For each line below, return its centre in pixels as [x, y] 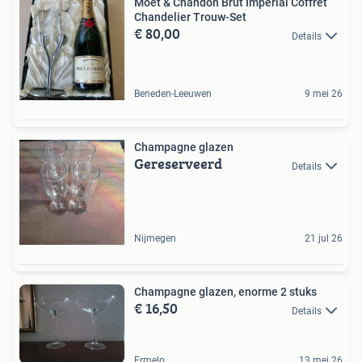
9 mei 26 [324, 94]
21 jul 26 [324, 239]
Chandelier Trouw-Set [190, 17]
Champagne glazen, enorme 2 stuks [225, 292]
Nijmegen [155, 239]
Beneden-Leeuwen [173, 94]
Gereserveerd [178, 164]
